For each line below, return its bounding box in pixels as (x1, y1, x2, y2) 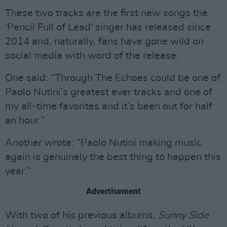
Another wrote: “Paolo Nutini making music (5, 138, 202, 148)
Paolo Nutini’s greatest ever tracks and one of (5, 87, 212, 97)
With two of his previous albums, (5, 210, 158, 220)
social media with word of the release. (5, 51, 179, 61)
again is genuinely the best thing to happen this (5, 152, 221, 162)
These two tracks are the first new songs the (5, 8, 208, 18)
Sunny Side (158, 210, 209, 220)
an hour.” (5, 116, 45, 126)
